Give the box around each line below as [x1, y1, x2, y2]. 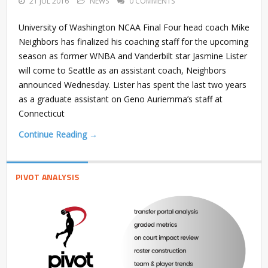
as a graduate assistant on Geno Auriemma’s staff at [19, 93, 223, 105]
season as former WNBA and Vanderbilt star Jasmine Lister [19, 50, 247, 62]
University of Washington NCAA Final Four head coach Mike [19, 22, 249, 33]
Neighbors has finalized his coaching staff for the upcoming [19, 36, 248, 48]
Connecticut [19, 108, 65, 120]
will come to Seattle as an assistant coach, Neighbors [19, 65, 226, 77]
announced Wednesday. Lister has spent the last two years [19, 79, 246, 91]
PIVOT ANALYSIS [16, 170, 80, 184]
